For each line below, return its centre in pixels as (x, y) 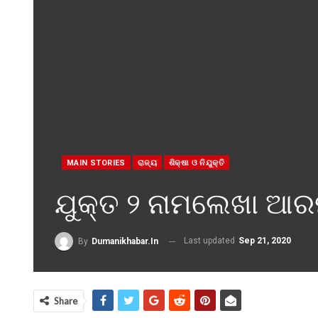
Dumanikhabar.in (125, 241)
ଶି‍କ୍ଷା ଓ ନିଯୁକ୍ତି (197, 163)
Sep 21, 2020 (265, 241)
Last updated (210, 241)
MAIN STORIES (96, 163)
